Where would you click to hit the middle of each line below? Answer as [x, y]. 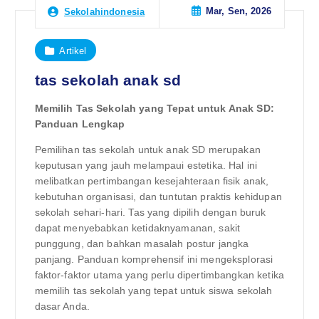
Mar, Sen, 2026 [238, 11]
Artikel [73, 51]
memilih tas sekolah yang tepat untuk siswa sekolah [153, 290]
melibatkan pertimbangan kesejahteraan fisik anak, [152, 181]
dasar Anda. [62, 306]
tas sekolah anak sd [108, 80]
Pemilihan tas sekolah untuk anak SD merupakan [147, 149]
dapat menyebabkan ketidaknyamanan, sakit [137, 228]
